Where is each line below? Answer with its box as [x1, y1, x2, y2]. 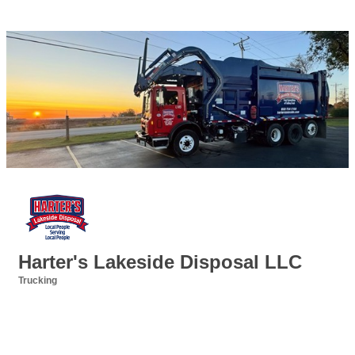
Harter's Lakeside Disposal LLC [18, 251, 302, 273]
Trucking [18, 275, 57, 287]
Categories [17, 286, 67, 297]
